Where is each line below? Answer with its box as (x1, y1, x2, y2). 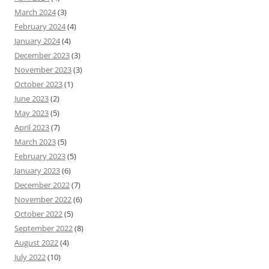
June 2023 (14, 93, 49, 104)
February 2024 (14, 21, 65, 32)
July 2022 (14, 252, 46, 263)
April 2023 (14, 122, 49, 133)
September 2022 (14, 223, 73, 234)
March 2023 (14, 136, 56, 148)
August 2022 (14, 237, 58, 249)
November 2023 (14, 64, 71, 76)
